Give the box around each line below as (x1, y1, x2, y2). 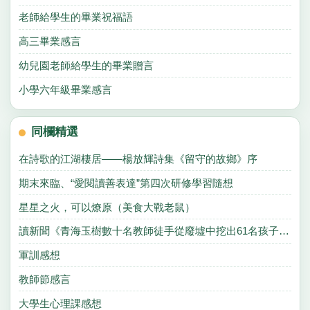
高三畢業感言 (18, 35, 81, 48)
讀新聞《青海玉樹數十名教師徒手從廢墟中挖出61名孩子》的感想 (278, 225, 289, 237)
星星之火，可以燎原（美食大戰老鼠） (18, 201, 195, 213)
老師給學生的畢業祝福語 (18, 11, 133, 24)
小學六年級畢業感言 (18, 83, 112, 95)
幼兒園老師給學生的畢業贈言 (18, 60, 154, 72)
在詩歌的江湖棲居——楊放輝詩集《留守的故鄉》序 (18, 152, 257, 165)
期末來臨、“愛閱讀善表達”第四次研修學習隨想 (18, 176, 233, 189)
